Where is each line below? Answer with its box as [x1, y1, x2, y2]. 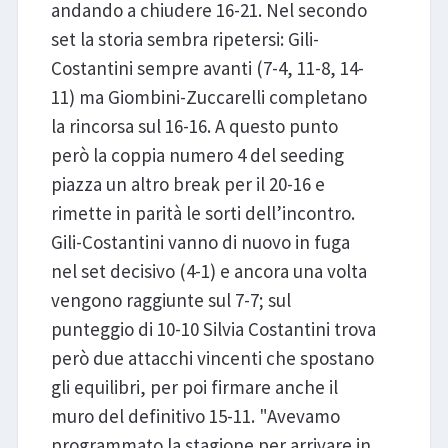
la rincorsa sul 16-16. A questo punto [50, 114, 338, 139]
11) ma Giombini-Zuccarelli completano [50, 85, 367, 110]
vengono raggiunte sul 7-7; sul [50, 288, 291, 313]
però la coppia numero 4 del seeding [50, 143, 344, 168]
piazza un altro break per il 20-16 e [50, 172, 325, 197]
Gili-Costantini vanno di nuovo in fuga [50, 230, 350, 255]
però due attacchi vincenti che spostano [50, 346, 374, 371]
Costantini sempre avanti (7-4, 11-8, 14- [50, 56, 364, 81]
